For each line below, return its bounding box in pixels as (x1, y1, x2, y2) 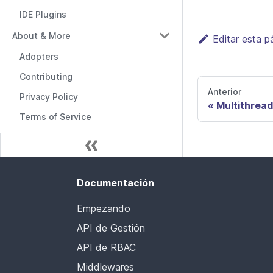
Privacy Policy (19, 91, 78, 102)
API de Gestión (77, 222, 145, 235)
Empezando (77, 202, 130, 215)
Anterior (208, 87, 241, 97)
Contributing (19, 71, 73, 82)
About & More (12, 30, 71, 41)
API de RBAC (77, 241, 136, 254)
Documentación (77, 177, 154, 190)
